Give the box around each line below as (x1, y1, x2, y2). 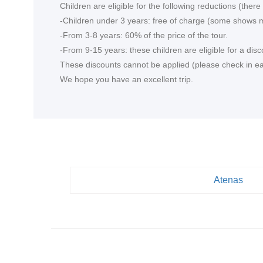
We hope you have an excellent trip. (60, 75, 193, 84)
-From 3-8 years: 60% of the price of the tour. (60, 31, 228, 40)
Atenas (213, 175, 243, 185)
